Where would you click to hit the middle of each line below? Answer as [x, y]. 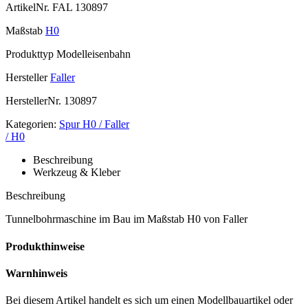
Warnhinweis [36, 273]
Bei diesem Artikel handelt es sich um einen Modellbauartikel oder [149, 300]
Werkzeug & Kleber [77, 173]
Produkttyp [30, 54]
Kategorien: [31, 124]
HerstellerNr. [33, 101]
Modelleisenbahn [92, 54]
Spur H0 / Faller [94, 124]
